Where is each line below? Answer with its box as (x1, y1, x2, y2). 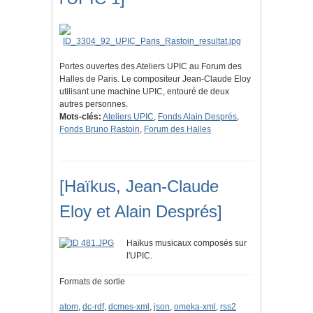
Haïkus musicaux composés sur (126, 238, 247, 249)
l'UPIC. (126, 251, 152, 261)
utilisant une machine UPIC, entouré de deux (59, 87, 229, 97)
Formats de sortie (59, 277, 125, 287)
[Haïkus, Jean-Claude (59, 177, 219, 196)
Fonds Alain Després (158, 112, 237, 122)
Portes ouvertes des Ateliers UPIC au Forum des (59, 61, 242, 72)
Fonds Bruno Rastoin (59, 124, 140, 135)
